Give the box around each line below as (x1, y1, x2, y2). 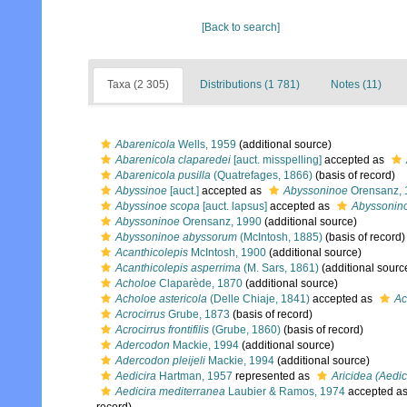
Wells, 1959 (175, 138, 236, 151)
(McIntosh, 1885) (237, 231, 323, 243)
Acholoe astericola (115, 293, 207, 305)
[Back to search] (202, 21, 281, 34)
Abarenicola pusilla (115, 169, 211, 182)
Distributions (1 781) (200, 78, 300, 91)
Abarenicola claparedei (115, 154, 231, 166)
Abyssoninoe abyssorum (115, 231, 237, 243)
